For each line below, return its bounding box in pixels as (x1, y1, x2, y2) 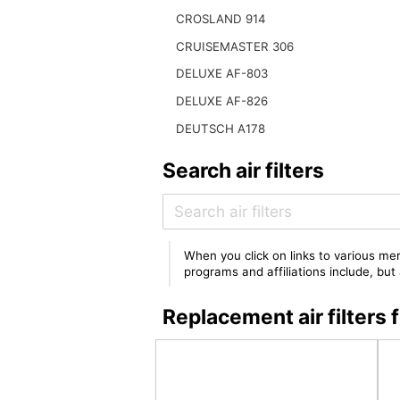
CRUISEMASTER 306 (175, 38, 294, 54)
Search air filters (162, 158, 324, 184)
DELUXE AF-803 (175, 66, 268, 81)
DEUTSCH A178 (175, 121, 265, 136)
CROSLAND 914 (175, 12, 266, 27)
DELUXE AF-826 (175, 94, 268, 109)
